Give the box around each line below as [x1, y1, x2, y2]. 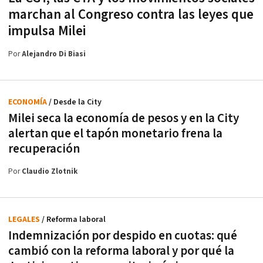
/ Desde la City [49, 97, 102, 108]
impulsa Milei [8, 22, 86, 41]
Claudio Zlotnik [22, 167, 77, 177]
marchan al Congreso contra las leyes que [8, 6, 254, 24]
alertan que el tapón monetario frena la [8, 126, 222, 142]
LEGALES [8, 214, 42, 225]
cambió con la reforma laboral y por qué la [8, 243, 234, 259]
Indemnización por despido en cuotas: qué [8, 228, 237, 244]
